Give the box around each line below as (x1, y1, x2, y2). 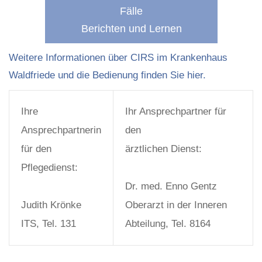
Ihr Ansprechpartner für (125, 106, 226, 117)
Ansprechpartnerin (21, 125, 101, 136)
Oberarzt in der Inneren (125, 199, 227, 211)
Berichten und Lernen (81, 23, 181, 35)
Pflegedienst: (21, 162, 78, 173)
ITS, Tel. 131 (21, 218, 76, 229)
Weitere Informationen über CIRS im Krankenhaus (9, 52, 227, 63)
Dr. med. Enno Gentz (125, 181, 217, 192)
